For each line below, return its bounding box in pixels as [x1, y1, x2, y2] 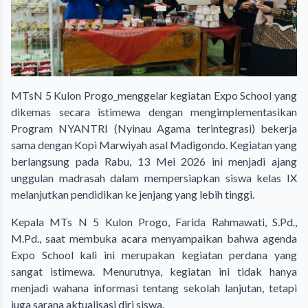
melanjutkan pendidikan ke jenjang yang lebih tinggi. [11, 187, 254, 201]
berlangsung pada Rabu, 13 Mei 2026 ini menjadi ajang [11, 154, 297, 168]
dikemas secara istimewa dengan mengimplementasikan [11, 104, 297, 118]
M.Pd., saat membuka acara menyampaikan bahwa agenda [11, 231, 297, 245]
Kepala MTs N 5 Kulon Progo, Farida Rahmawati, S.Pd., [11, 214, 297, 228]
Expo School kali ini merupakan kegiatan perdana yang [11, 247, 297, 261]
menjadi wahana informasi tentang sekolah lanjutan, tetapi [11, 280, 297, 294]
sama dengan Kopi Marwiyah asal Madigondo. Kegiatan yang [11, 137, 297, 151]
